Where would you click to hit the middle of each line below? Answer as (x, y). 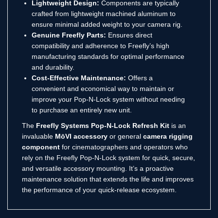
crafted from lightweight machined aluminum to (104, 13)
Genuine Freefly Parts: (69, 35)
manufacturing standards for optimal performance (108, 56)
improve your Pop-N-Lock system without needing (108, 99)
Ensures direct (129, 35)
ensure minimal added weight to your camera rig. (107, 24)
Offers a (139, 78)
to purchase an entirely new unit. (82, 110)
